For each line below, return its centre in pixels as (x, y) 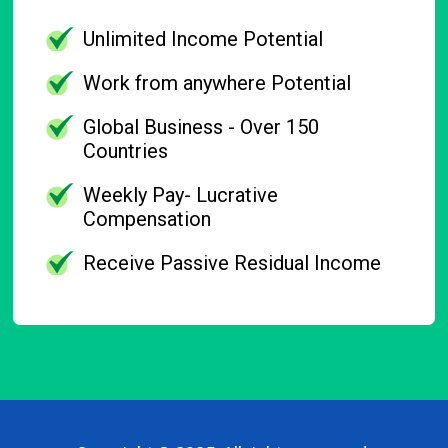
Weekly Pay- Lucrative (181, 194)
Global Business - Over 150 (201, 126)
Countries (126, 150)
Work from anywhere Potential (217, 82)
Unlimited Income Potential (203, 38)
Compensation (147, 218)
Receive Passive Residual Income (232, 262)
